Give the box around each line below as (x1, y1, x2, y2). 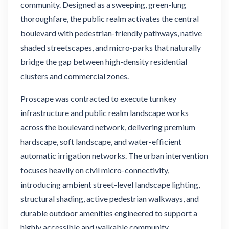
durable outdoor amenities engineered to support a (20, 208, 197, 218)
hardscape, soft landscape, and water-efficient (20, 136, 181, 146)
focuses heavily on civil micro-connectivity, (20, 165, 169, 175)
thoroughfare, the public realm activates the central (20, 13, 199, 24)
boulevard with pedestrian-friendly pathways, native (20, 28, 202, 38)
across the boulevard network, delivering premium (20, 122, 195, 132)
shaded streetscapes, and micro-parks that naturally (20, 42, 201, 52)
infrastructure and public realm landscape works (20, 107, 189, 118)
